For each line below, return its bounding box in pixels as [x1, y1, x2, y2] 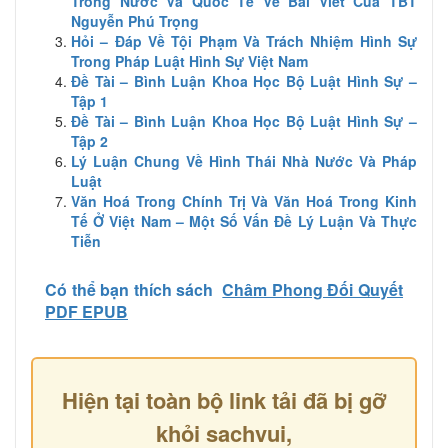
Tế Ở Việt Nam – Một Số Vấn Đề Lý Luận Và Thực [71, 211, 417, 231]
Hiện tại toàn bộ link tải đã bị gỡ [61, 384, 387, 416]
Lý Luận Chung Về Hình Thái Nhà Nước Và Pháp [71, 151, 417, 171]
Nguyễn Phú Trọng [71, 11, 199, 31]
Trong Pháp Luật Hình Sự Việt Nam [71, 51, 308, 71]
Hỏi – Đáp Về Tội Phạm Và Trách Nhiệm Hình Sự [71, 31, 417, 51]
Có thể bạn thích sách [45, 278, 214, 301]
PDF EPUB [45, 300, 128, 323]
